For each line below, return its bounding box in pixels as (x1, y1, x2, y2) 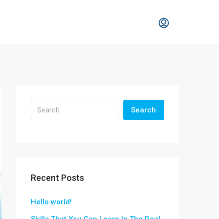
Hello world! (31, 197, 72, 206)
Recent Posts (31, 173, 84, 183)
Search (131, 106, 156, 114)
